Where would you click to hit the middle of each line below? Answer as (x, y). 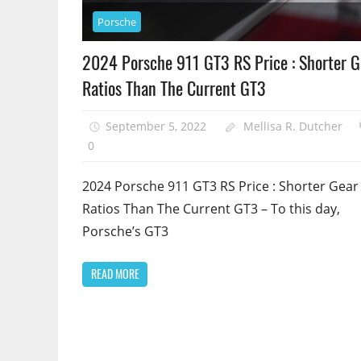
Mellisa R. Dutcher (293, 126)
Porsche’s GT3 (125, 231)
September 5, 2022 (156, 126)
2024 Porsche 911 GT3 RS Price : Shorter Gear (220, 186)
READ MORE (115, 274)
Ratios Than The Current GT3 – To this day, (211, 208)
